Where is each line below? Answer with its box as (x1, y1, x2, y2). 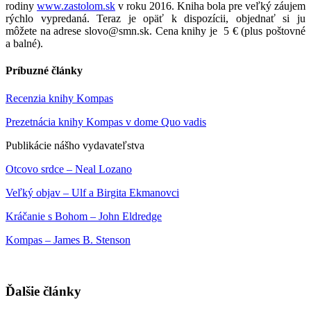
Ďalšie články (6, 284, 81, 299)
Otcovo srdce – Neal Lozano (6, 162, 132, 175)
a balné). (6, 37, 43, 49)
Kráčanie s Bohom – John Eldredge (6, 210, 162, 222)
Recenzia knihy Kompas (6, 92, 113, 104)
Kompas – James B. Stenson (6, 233, 131, 246)
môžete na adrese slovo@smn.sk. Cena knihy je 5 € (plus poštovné (6, 25, 305, 37)
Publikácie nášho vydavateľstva (6, 139, 144, 151)
